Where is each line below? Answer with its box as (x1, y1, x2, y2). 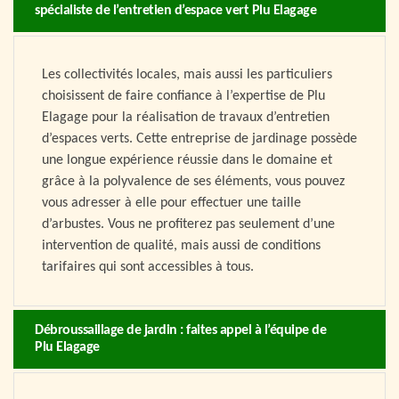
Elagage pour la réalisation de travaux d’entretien (42, 110, 330, 126)
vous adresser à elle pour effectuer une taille (42, 196, 301, 211)
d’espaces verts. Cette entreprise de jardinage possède (42, 132, 357, 147)
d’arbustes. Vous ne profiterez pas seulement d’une (42, 217, 335, 232)
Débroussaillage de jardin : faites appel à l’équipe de (35, 323, 326, 338)
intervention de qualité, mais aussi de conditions (42, 239, 321, 254)
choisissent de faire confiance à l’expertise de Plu (42, 89, 325, 104)
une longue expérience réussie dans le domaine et (42, 153, 332, 168)
